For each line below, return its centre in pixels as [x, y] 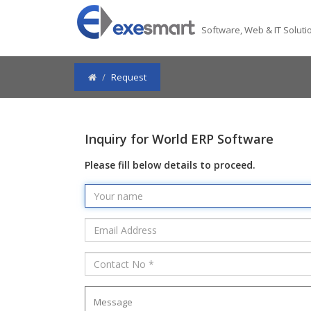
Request [129, 77]
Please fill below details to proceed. [170, 165]
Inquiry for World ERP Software [179, 139]
